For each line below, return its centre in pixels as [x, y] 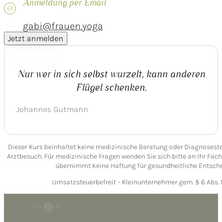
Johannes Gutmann [53, 109]
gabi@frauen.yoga [63, 26]
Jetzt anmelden [36, 38]
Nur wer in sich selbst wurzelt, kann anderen [111, 74]
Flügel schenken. [111, 87]
